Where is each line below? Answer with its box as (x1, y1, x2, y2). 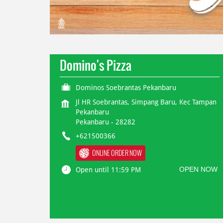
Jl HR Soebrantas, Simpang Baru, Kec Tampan (75, 98, 217, 106)
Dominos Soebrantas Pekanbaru (75, 83, 176, 92)
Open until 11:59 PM (75, 166, 141, 174)
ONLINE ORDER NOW (92, 148, 142, 158)
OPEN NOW (179, 165, 218, 174)
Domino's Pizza (59, 55, 131, 75)
